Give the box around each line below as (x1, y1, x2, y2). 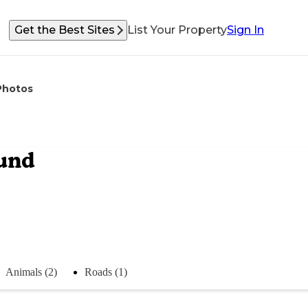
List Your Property (127, 23, 227, 36)
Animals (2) (5, 265, 57, 278)
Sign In (227, 23, 264, 36)
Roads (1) (85, 265, 127, 278)
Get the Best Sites (14, 23, 115, 36)
